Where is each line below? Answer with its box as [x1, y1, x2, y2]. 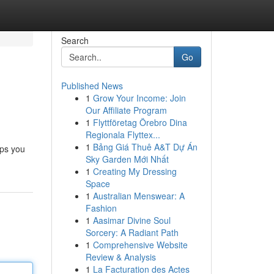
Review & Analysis [85, 251, 156, 263]
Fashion [85, 202, 117, 214]
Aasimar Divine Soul [92, 214, 171, 226]
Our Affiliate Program [85, 104, 167, 116]
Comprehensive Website [92, 239, 188, 251]
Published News [61, 80, 123, 92]
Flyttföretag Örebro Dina [92, 116, 187, 128]
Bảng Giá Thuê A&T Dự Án [92, 141, 198, 153]
